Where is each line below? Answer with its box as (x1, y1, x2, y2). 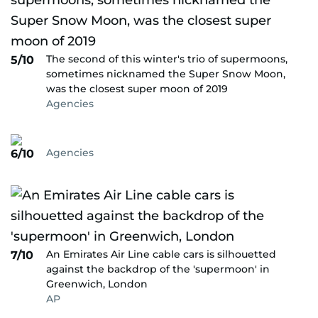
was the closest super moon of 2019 (46, 82, 228, 95)
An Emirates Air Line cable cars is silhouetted (46, 248, 276, 261)
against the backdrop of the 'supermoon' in (46, 263, 270, 275)
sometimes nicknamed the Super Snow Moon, (46, 67, 285, 80)
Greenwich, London (46, 278, 148, 290)
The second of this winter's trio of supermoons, (46, 53, 287, 65)
